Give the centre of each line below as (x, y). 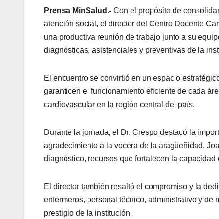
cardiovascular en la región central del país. (119, 104)
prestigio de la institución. (88, 213)
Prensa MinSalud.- (79, 10)
